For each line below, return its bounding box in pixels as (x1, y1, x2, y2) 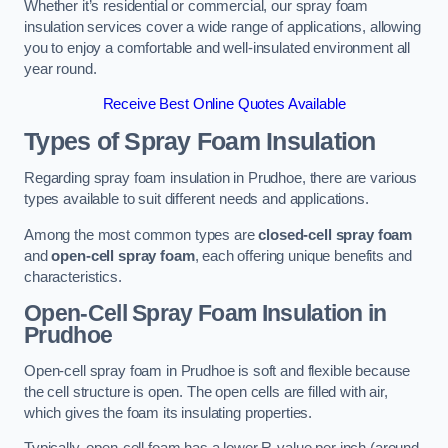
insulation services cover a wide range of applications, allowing (24, 18, 421, 35)
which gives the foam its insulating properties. (24, 404, 313, 421)
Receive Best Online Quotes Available (102, 96, 346, 113)
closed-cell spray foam (258, 226, 413, 243)
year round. (24, 60, 97, 77)
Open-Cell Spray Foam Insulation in (24, 300, 387, 327)
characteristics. (24, 268, 122, 285)
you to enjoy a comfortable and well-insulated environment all (24, 39, 411, 56)
